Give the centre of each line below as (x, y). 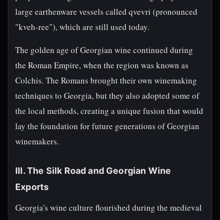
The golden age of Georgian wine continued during (104, 50)
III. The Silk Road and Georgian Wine (93, 171)
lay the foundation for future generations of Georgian (107, 126)
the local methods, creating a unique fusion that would (109, 111)
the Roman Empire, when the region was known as (102, 65)
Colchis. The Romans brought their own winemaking (106, 80)
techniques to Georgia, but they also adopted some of (107, 96)
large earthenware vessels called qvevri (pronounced (106, 12)
